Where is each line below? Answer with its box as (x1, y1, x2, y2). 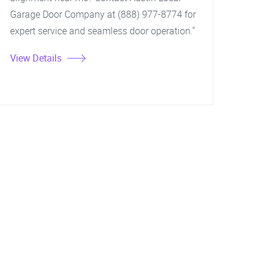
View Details (10, 51, 62, 64)
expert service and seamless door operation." (10, 24, 195, 37)
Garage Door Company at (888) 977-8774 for (10, 8, 196, 21)
